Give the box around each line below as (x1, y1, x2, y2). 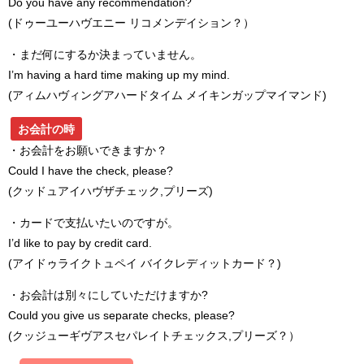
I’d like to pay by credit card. (8, 237, 152, 249)
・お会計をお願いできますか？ (8, 145, 167, 157)
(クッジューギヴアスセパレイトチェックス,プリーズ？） (8, 330, 300, 342)
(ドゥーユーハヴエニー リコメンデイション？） (8, 17, 254, 29)
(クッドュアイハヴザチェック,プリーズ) (8, 185, 213, 197)
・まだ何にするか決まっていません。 (8, 49, 201, 61)
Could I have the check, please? (8, 165, 173, 177)
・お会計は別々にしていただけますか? (8, 289, 208, 301)
